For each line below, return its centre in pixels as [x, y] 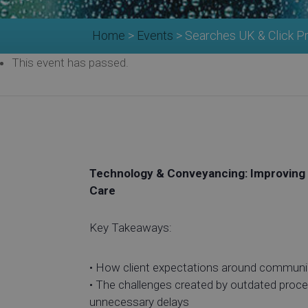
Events [155, 35]
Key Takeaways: [131, 227]
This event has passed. [70, 62]
